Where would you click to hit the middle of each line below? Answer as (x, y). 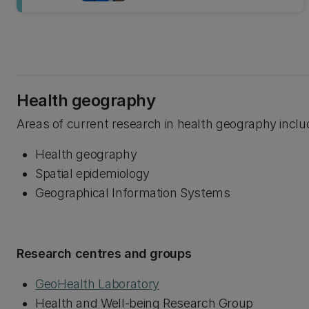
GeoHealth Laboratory (97, 284)
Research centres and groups (104, 253)
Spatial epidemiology (92, 173)
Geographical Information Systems (133, 193)
